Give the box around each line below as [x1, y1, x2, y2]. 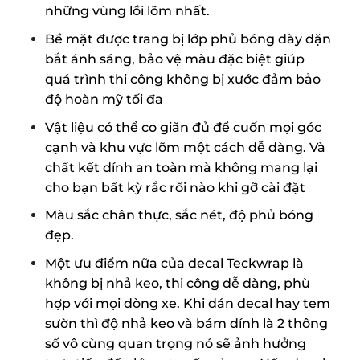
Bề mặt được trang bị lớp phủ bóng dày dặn [44, 31, 331, 47]
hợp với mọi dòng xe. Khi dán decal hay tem [44, 295, 330, 311]
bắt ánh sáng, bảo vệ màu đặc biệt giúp [44, 51, 305, 67]
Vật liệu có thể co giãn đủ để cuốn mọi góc [44, 119, 321, 135]
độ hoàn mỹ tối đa [44, 91, 163, 107]
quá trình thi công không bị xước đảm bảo [44, 71, 321, 87]
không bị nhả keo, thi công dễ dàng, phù [44, 275, 310, 291]
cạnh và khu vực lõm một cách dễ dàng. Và [44, 139, 325, 155]
